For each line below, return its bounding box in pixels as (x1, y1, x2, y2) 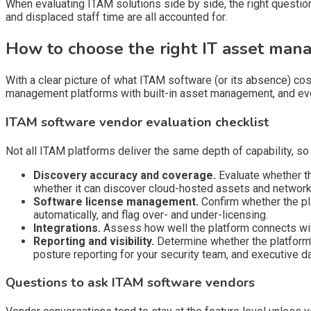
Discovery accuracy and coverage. (33, 168, 216, 182)
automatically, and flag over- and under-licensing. (33, 208, 268, 221)
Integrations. (33, 221, 101, 235)
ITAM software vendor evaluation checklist (6, 112, 269, 131)
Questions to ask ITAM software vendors (6, 274, 255, 292)
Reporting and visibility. (33, 234, 154, 248)
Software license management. (33, 194, 199, 208)
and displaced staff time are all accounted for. (6, 10, 227, 24)
